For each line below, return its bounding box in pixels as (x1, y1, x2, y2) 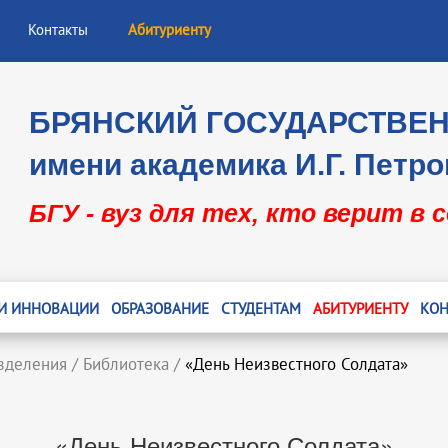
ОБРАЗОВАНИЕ (110, 300, 209, 318)
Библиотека (83, 355, 169, 375)
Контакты (28, 21, 88, 39)
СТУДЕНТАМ (220, 300, 301, 318)
